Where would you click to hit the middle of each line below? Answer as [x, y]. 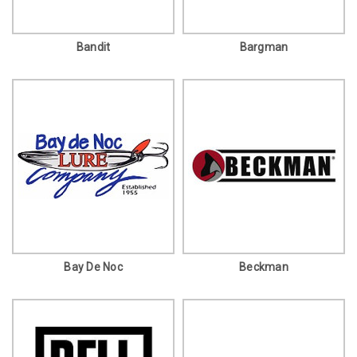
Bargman [264, 47]
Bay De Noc [93, 267]
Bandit [93, 47]
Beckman [264, 267]
